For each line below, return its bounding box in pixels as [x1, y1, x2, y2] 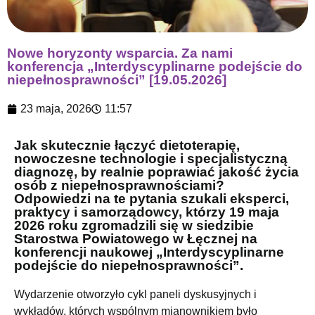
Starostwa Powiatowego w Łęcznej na [14, 231, 257, 246]
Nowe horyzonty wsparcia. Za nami [7, 45, 233, 60]
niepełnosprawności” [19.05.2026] [7, 72, 226, 87]
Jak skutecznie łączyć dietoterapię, [14, 137, 240, 153]
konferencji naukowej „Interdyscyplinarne [14, 244, 284, 259]
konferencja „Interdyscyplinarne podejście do [7, 58, 302, 74]
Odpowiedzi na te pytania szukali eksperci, [14, 191, 289, 206]
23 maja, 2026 [20, 102, 91, 115]
